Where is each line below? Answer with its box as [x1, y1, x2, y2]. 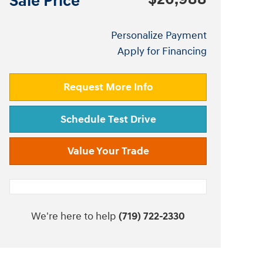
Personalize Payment [111, 29, 207, 42]
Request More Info [63, 80, 153, 94]
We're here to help [31, 210, 116, 224]
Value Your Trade [67, 144, 149, 159]
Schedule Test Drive [60, 112, 156, 126]
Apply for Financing [117, 45, 207, 58]
